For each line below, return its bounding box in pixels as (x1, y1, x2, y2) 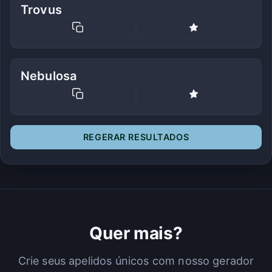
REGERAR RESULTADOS (83, 131, 189, 142)
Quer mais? (89, 222, 183, 243)
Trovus (21, 2, 62, 17)
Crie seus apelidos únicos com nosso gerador (18, 254, 254, 267)
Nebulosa (21, 69, 77, 84)
